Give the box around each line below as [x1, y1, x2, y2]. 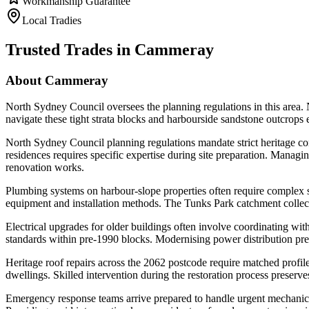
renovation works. [6, 161, 84, 174]
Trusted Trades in [6, 40, 134, 59]
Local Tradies [22, 14, 81, 26]
